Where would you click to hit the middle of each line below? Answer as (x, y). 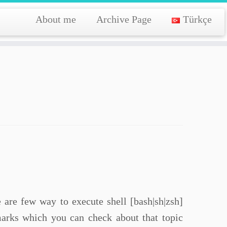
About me (55, 19)
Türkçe (197, 19)
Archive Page (124, 19)
